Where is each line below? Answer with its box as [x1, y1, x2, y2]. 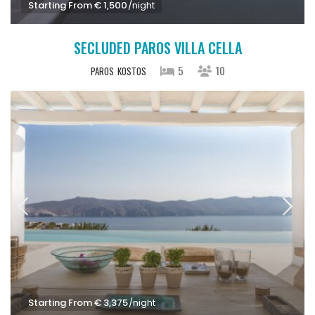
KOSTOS [117, 64, 146, 79]
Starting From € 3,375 [28, 296, 129, 310]
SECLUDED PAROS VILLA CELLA [73, 37, 242, 59]
